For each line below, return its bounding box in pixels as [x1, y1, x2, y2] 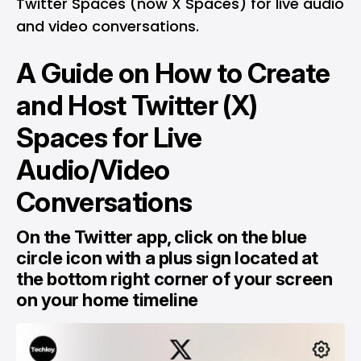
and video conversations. [16, 16, 199, 36]
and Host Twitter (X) [16, 89, 258, 122]
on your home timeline [16, 289, 198, 310]
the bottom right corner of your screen [16, 268, 333, 289]
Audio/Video [16, 153, 170, 186]
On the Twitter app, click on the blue [16, 226, 307, 247]
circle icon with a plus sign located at [16, 247, 318, 268]
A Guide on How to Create [16, 56, 330, 89]
